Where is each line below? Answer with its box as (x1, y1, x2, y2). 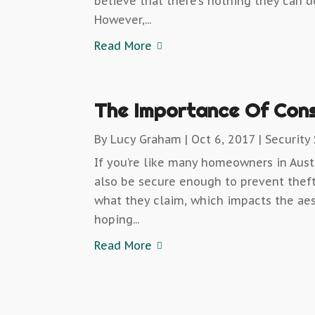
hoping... (94, 212, 140, 227)
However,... (94, 13, 152, 27)
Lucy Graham (110, 132, 182, 147)
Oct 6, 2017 (191, 132, 256, 147)
